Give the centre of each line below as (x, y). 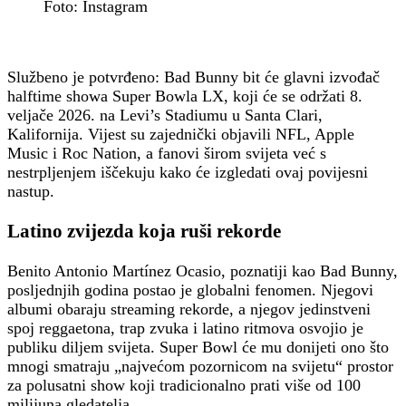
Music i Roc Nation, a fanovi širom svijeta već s (167, 153)
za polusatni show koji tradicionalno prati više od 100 (184, 385)
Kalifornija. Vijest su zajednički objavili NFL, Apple (181, 134)
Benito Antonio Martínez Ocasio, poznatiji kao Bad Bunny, (203, 271)
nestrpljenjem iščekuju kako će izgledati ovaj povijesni (188, 172)
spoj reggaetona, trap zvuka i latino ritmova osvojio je (185, 328)
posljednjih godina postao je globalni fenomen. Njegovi (190, 290)
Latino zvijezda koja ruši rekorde (144, 231)
